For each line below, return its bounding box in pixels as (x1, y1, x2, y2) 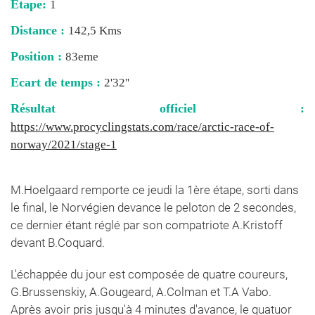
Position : (11, 49, 65, 64)
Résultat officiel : (11, 101, 304, 116)
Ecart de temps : (11, 75, 104, 90)
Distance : (11, 23, 68, 38)
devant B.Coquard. (11, 236, 105, 250)
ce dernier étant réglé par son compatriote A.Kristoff (11, 218, 283, 233)
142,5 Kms (68, 24, 122, 38)
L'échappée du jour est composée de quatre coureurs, (11, 267, 288, 282)
